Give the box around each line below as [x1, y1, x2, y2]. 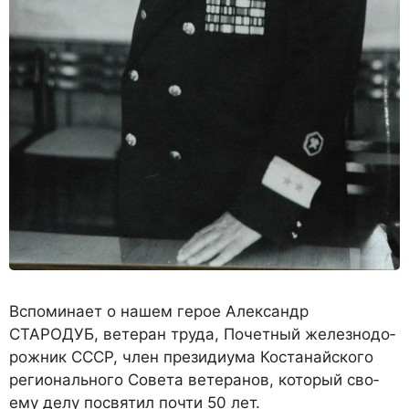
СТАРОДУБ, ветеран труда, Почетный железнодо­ [9, 324, 395, 343]
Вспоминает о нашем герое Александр [9, 301, 309, 320]
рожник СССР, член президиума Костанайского [9, 347, 373, 366]
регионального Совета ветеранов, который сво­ [9, 370, 379, 389]
